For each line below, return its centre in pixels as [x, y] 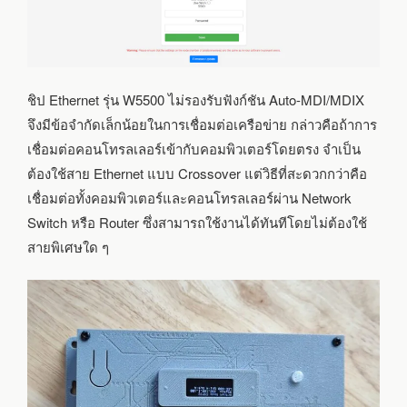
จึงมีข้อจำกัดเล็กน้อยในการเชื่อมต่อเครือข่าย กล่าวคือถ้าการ [202, 124]
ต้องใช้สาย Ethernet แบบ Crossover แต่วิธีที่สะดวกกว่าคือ [197, 174]
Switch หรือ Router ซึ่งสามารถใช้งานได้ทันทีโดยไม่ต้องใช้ [197, 223]
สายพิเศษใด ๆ [68, 247]
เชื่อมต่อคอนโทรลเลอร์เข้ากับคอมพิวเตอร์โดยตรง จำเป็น [194, 149]
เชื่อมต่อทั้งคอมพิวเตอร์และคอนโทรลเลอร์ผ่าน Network [189, 198]
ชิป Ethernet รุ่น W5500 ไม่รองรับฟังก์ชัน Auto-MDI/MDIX [196, 100]
